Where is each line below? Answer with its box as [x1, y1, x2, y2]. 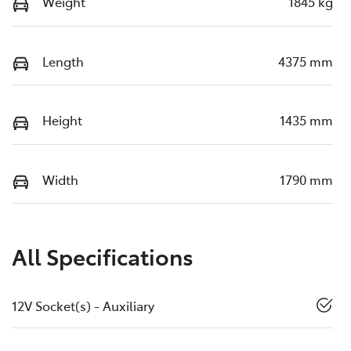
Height [42, 111, 82, 129]
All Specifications [12, 241, 194, 272]
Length [42, 52, 84, 70]
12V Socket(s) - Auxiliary [12, 297, 154, 315]
